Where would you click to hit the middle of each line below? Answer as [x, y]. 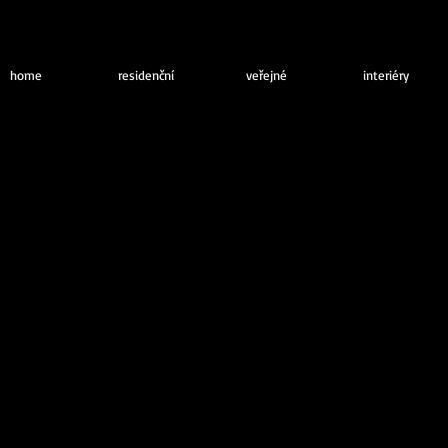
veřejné [266, 75]
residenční [146, 75]
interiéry [386, 75]
